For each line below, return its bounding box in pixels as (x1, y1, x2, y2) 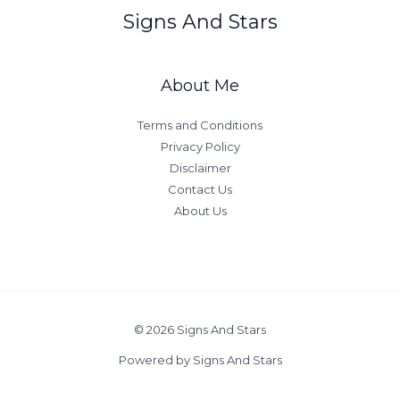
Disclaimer (169, 161, 231, 176)
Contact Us (168, 182, 232, 197)
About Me (161, 76, 239, 96)
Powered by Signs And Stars (118, 353, 282, 368)
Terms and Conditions (137, 118, 262, 133)
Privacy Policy (160, 139, 240, 154)
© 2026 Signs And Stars (134, 322, 266, 337)
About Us (173, 204, 227, 219)
